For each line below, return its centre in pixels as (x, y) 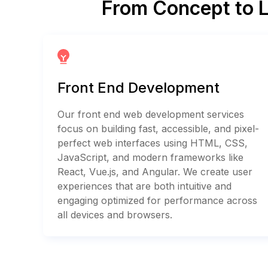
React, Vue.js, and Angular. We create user (155, 171)
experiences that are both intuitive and (144, 186)
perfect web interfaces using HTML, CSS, (153, 143)
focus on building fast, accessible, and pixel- (158, 128)
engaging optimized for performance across (157, 200)
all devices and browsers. (115, 214)
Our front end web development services (151, 114)
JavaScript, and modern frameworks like (150, 157)
